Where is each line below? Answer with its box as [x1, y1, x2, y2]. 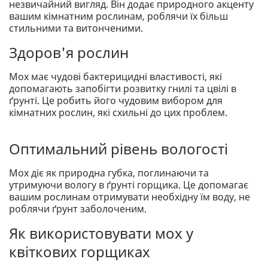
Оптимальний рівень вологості [9, 139, 228, 159]
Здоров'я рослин [9, 42, 129, 63]
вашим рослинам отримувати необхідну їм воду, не [9, 190, 250, 204]
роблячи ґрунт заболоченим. [9, 202, 147, 216]
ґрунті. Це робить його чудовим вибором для [9, 94, 223, 108]
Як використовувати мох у [9, 223, 193, 243]
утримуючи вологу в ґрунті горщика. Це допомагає [9, 178, 248, 192]
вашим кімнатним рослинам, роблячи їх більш [9, 10, 228, 23]
